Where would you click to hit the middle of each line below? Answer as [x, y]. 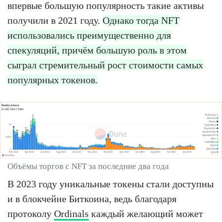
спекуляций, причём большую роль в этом [97, 50]
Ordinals [71, 214]
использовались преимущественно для [89, 35]
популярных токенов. [53, 80]
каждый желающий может [146, 214]
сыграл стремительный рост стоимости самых [105, 65]
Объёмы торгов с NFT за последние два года [88, 166]
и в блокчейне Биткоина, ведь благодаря [92, 199]
